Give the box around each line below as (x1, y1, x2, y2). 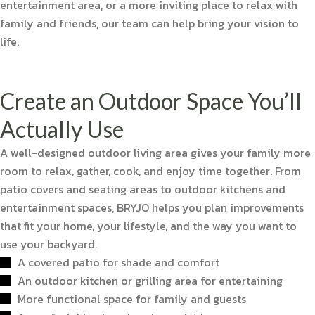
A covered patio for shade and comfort (18, 253, 219, 271)
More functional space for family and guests (18, 290, 246, 307)
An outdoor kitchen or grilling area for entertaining (18, 271, 283, 289)
